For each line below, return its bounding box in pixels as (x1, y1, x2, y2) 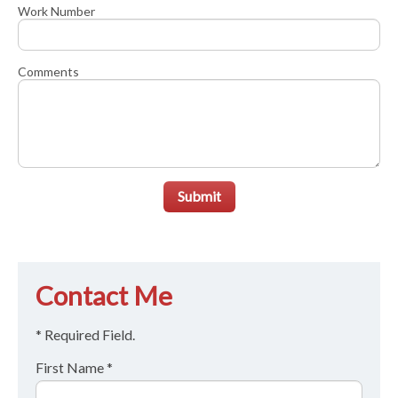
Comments (18, 63, 79, 79)
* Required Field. (36, 325, 135, 343)
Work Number (18, 3, 95, 19)
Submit (177, 187, 221, 204)
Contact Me (36, 279, 172, 311)
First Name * (36, 358, 113, 376)
